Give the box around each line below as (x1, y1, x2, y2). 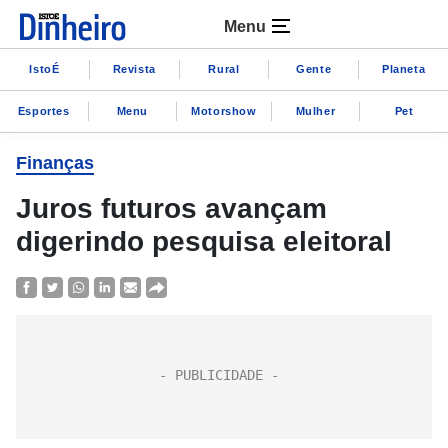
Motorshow (191, 104, 257, 117)
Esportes (17, 104, 70, 117)
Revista (112, 62, 156, 75)
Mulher (295, 104, 336, 117)
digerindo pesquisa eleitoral (16, 226, 392, 257)
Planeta (381, 62, 426, 75)
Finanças (16, 153, 94, 173)
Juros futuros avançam (16, 193, 327, 224)
